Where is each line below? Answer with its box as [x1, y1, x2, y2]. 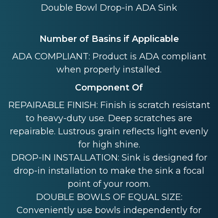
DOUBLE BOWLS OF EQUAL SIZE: [36, 192, 182, 203]
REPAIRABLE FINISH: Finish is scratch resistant [8, 100, 210, 111]
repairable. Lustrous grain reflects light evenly [10, 126, 208, 137]
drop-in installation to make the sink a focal [14, 165, 204, 177]
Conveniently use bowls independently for [17, 205, 201, 216]
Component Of [75, 82, 143, 93]
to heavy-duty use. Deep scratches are [26, 113, 192, 124]
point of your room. [68, 179, 150, 190]
